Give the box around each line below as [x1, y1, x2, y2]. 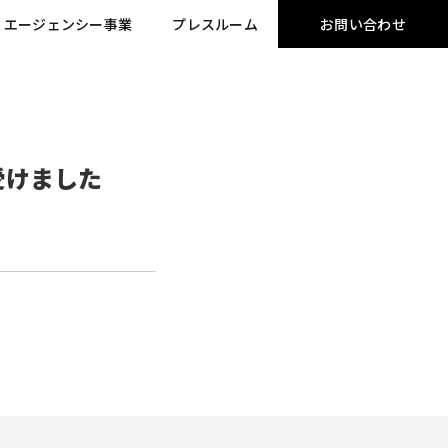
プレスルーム [172, 14, 258, 34]
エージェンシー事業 [3, 14, 133, 34]
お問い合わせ [320, 14, 406, 34]
